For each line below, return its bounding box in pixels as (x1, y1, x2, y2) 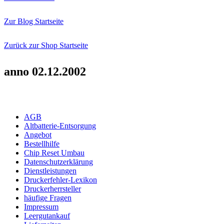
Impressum (24, 202, 58, 211)
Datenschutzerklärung (24, 157, 93, 166)
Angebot (24, 130, 51, 139)
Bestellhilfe (24, 139, 59, 148)
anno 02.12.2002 (4, 64, 86, 78)
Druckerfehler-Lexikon (24, 175, 97, 184)
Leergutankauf (24, 211, 70, 220)
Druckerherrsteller (24, 184, 81, 193)
